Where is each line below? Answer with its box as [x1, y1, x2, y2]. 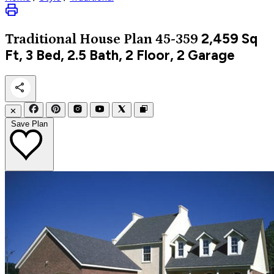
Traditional [5, 31, 80, 47]
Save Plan [11, 119, 48, 128]
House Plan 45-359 [80, 31, 198, 47]
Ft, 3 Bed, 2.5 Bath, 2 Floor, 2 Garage [5, 46, 235, 64]
